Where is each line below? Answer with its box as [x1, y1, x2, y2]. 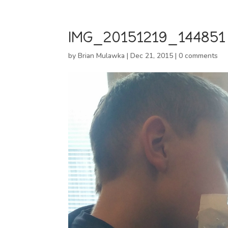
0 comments [179, 51, 218, 61]
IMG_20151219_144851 [68, 27, 226, 46]
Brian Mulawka [78, 51, 125, 61]
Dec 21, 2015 [130, 51, 174, 61]
